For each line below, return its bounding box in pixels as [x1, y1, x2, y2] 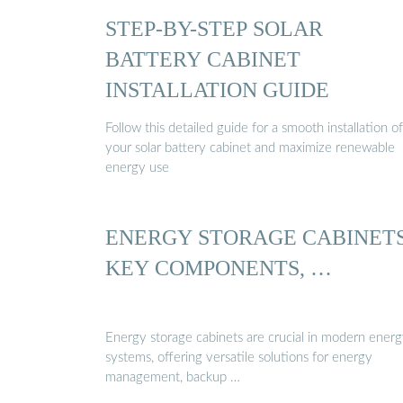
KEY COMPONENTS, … [105, 255, 332, 281]
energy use [105, 161, 169, 175]
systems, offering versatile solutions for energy [105, 350, 372, 364]
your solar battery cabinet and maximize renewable [105, 141, 395, 156]
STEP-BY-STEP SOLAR [105, 15, 323, 40]
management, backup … [105, 370, 240, 384]
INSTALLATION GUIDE [105, 76, 329, 102]
